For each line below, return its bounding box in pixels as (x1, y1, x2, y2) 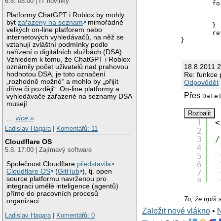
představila (77, 160, 111, 168)
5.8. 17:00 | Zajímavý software (5, 146, 92, 153)
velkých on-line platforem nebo (6, 26, 103, 34)
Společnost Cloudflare (6, 160, 77, 168)
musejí (6, 100, 28, 108)
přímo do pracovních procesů (6, 189, 99, 197)
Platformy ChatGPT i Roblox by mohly (6, 11, 125, 19)
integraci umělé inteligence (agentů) (6, 182, 119, 190)
